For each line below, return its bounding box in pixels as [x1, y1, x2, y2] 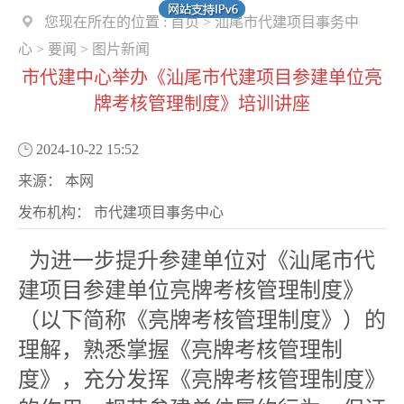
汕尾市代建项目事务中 [215, 14, 359, 30]
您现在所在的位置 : [44, 14, 170, 30]
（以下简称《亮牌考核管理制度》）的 [18, 308, 386, 332]
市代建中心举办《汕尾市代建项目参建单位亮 [22, 68, 382, 87]
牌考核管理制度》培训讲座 [94, 94, 310, 114]
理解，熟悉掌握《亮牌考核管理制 [18, 338, 343, 362]
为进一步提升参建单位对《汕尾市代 [18, 249, 375, 272]
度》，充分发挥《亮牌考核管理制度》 [18, 368, 386, 391]
